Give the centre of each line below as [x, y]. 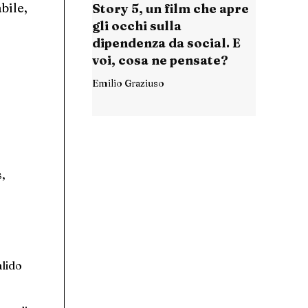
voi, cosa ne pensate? [160, 60]
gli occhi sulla [137, 26]
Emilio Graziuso [128, 84]
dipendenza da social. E [166, 43]
